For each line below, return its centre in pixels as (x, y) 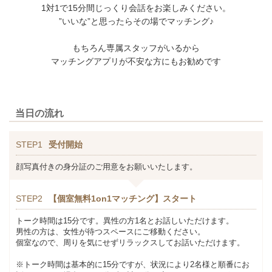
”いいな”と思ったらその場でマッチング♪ (136, 21)
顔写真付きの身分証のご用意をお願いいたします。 (107, 167)
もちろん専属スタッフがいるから (136, 48)
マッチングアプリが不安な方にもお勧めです (136, 61)
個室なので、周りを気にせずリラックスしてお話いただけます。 (130, 243)
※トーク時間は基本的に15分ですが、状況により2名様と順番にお (133, 264)
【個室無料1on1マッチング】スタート (123, 199)
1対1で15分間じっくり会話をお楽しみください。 (136, 8)
